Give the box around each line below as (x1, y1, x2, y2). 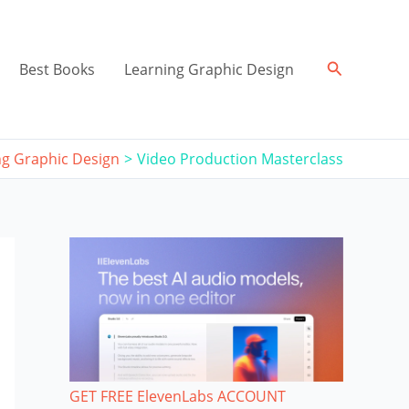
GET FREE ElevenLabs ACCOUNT (69, 385, 286, 406)
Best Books (18, 59, 95, 79)
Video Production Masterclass (137, 149, 343, 169)
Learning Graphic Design (123, 59, 294, 79)
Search (325, 57, 378, 79)
